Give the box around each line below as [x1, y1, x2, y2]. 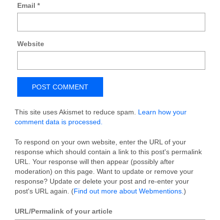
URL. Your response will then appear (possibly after [15, 158, 174, 165]
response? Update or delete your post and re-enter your [15, 177, 189, 185]
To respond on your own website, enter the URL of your [15, 138, 186, 146]
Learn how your [138, 108, 187, 116]
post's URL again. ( [15, 187, 74, 195]
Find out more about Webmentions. [74, 187, 184, 195]
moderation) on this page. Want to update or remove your [15, 167, 193, 175]
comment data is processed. [15, 118, 103, 126]
